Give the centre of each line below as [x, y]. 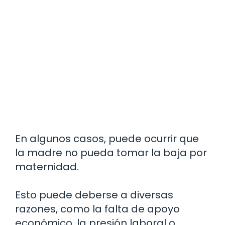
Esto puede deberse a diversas [94, 195]
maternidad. [47, 167]
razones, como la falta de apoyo [97, 209]
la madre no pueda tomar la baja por [111, 153]
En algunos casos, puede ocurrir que [107, 139]
